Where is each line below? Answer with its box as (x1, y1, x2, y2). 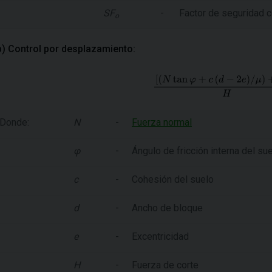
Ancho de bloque (132, 202, 203, 214)
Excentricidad (132, 230, 189, 242)
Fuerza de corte (132, 259, 199, 271)
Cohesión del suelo (132, 173, 214, 185)
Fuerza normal (132, 116, 192, 128)
